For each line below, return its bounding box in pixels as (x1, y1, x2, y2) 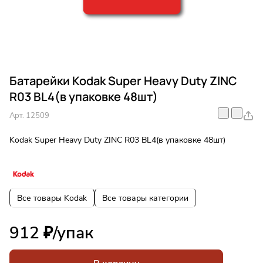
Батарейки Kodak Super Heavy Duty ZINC (9, 73, 237, 89)
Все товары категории (102, 192, 188, 204)
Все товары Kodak (17, 192, 87, 204)
